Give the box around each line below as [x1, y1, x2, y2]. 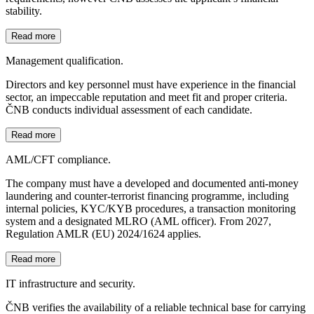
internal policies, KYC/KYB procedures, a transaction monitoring [6, 202, 296, 214]
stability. [6, 4, 42, 17]
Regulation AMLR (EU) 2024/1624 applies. [6, 227, 201, 240]
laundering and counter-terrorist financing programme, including [6, 189, 289, 202]
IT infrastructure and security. [6, 277, 135, 289]
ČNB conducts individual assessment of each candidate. [6, 103, 252, 116]
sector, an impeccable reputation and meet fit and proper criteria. [6, 90, 287, 103]
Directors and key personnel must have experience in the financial [6, 78, 296, 90]
